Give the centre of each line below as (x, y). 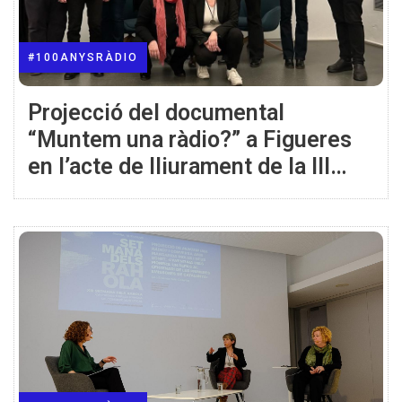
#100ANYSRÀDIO (83, 57)
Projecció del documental (156, 112)
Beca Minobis (96, 193)
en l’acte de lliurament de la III (179, 166)
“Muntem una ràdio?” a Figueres (190, 139)
